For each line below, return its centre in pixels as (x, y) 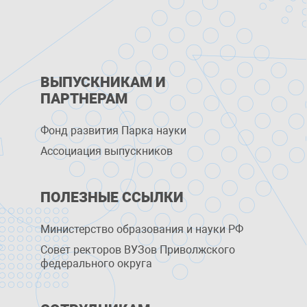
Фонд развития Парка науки (114, 131)
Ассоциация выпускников (107, 151)
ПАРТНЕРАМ (84, 99)
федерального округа (97, 263)
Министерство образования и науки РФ (142, 229)
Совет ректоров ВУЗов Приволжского (138, 250)
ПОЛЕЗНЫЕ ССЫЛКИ (112, 197)
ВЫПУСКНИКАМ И (103, 82)
